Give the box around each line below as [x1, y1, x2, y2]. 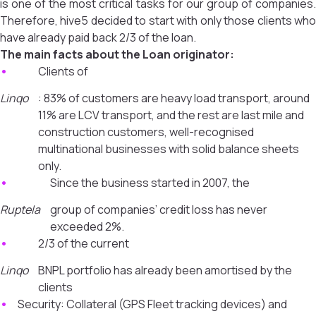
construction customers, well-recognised [38, 124, 254, 140]
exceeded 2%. [50, 219, 124, 234]
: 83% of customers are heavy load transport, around [38, 90, 310, 106]
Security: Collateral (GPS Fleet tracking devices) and [18, 296, 287, 312]
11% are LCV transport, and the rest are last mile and [38, 107, 304, 123]
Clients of [38, 63, 88, 79]
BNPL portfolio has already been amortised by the [38, 262, 292, 278]
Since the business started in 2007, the [50, 175, 250, 190]
